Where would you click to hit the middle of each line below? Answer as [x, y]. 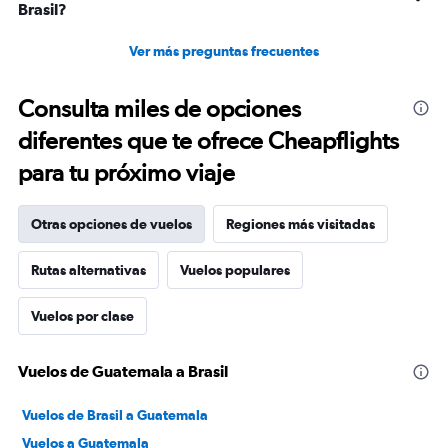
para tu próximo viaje [126, 173]
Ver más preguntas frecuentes [224, 51]
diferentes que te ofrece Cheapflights [208, 141]
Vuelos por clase [82, 316]
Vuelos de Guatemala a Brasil [123, 371]
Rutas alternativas [88, 270]
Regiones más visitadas [300, 224]
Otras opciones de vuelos [111, 224]
